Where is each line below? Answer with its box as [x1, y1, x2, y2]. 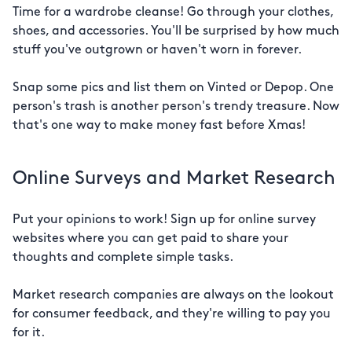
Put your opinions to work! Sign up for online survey [13, 214, 316, 226]
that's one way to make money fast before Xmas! [13, 119, 306, 132]
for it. [13, 327, 45, 339]
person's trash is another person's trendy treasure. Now [13, 101, 339, 113]
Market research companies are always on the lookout [13, 289, 334, 302]
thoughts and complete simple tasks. [13, 251, 233, 264]
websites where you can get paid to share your [13, 233, 288, 245]
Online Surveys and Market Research [13, 170, 335, 189]
